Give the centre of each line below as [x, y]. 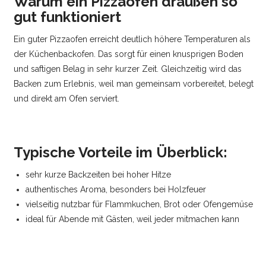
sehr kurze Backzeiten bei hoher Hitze [99, 175]
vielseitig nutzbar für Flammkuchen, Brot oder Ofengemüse [140, 205]
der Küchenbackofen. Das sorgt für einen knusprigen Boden [129, 54]
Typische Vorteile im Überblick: [121, 153]
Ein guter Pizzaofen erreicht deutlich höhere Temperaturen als [132, 39]
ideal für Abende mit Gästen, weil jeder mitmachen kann [133, 219]
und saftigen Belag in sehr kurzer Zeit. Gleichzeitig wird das [128, 69]
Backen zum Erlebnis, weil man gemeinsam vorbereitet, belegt [134, 84]
